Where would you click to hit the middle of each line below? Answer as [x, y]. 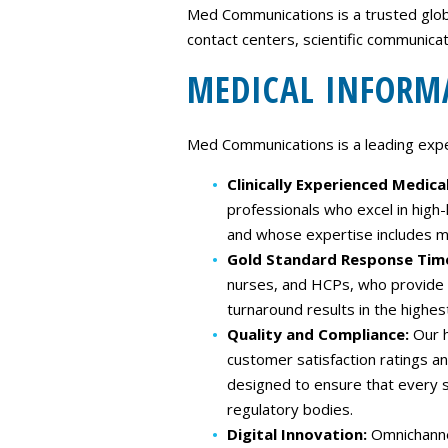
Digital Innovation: [299, 434]
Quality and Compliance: [320, 334]
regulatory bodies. [290, 409]
